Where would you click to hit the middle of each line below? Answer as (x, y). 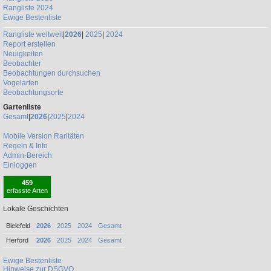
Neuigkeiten (23, 54)
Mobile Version (28, 136)
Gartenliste (22, 107)
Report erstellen (29, 44)
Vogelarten (21, 83)
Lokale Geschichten (36, 208)
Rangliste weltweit (33, 34)
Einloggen (20, 165)
